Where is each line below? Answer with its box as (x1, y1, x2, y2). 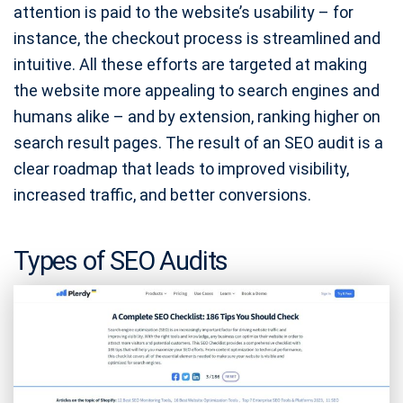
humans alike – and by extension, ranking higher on (13, 107, 381, 127)
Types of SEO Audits (13, 246, 228, 277)
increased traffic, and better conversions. (13, 185, 311, 205)
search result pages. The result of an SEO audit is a (13, 133, 383, 153)
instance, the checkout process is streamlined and (13, 29, 381, 49)
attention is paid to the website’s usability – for (13, 3, 354, 22)
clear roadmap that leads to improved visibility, (13, 159, 349, 179)
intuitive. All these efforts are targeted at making (13, 55, 367, 75)
